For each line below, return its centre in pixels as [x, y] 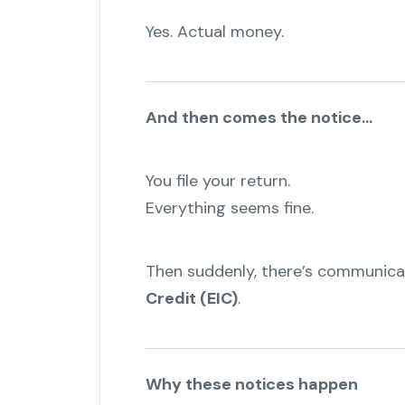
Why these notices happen [251, 385]
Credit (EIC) [191, 299]
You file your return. [217, 181]
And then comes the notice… [259, 118]
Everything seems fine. [229, 208]
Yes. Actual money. [214, 32]
